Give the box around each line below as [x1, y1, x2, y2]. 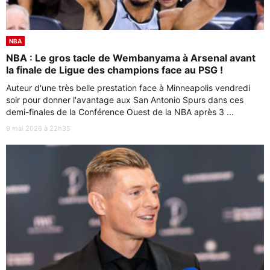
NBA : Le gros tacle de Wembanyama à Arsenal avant [6, 51, 256, 64]
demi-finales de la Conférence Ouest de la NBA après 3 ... [6, 106, 234, 117]
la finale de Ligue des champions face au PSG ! [6, 63, 223, 76]
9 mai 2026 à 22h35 [6, 124, 71, 133]
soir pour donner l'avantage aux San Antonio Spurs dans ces [6, 94, 243, 105]
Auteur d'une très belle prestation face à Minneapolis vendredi [6, 82, 250, 93]
